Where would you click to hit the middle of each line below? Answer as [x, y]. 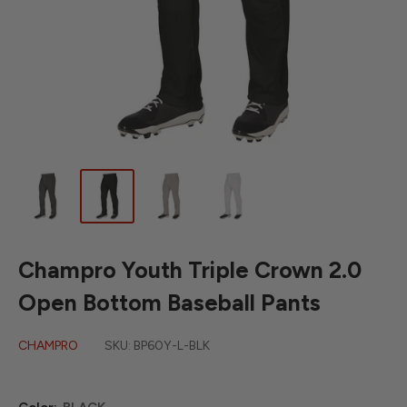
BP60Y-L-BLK [172, 346]
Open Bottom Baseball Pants [169, 303]
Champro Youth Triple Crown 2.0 [190, 270]
